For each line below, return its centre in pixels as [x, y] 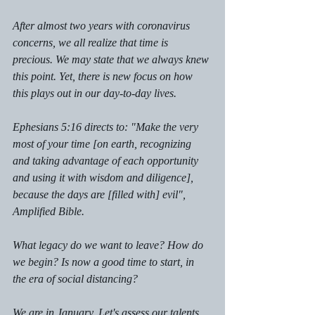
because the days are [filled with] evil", [101, 194]
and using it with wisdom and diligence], [104, 177]
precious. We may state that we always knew [112, 59]
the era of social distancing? [75, 278]
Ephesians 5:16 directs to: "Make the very [107, 127]
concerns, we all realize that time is [92, 42]
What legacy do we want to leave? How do [109, 245]
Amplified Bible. [50, 211]
